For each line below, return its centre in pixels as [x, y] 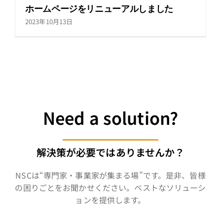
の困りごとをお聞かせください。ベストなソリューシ [110, 187]
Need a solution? [110, 118]
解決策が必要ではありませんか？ [110, 152]
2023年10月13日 [49, 21]
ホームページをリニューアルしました [99, 8]
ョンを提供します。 [110, 200]
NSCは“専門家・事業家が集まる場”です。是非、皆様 [110, 175]
